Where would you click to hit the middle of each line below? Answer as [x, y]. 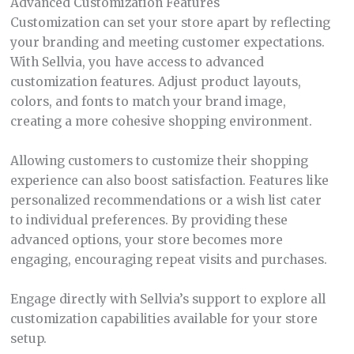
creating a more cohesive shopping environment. [161, 122]
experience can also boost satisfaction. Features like [169, 180]
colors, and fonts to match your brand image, [148, 102]
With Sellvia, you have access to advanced [137, 62]
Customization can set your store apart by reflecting [170, 23]
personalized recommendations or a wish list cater [166, 200]
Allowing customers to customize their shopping [159, 160]
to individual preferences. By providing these [149, 220]
